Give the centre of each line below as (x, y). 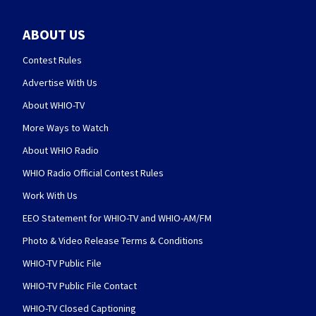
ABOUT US (54, 35)
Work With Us (50, 196)
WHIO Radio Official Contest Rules (93, 173)
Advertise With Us (60, 83)
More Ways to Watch (66, 128)
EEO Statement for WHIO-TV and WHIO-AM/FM (117, 218)
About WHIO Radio (61, 151)
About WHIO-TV (54, 105)
